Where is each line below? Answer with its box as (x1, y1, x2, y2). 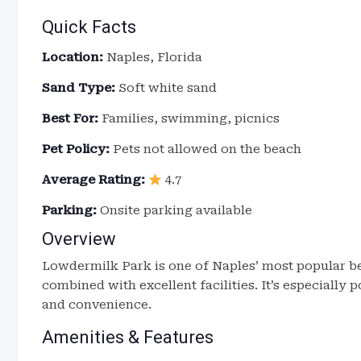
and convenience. (42, 297, 151, 312)
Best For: (42, 111, 98, 126)
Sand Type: (42, 81, 115, 95)
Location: (42, 50, 103, 64)
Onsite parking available (97, 203, 252, 218)
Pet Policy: (42, 142, 110, 156)
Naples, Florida (103, 50, 202, 64)
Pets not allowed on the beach (110, 142, 301, 156)
